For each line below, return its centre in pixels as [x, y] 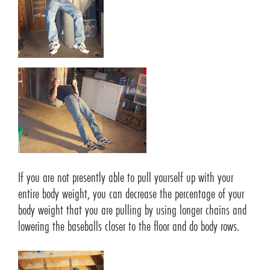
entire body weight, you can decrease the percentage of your [131, 194]
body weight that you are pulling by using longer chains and [132, 210]
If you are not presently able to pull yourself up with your [125, 178]
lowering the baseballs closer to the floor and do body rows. [128, 227]
